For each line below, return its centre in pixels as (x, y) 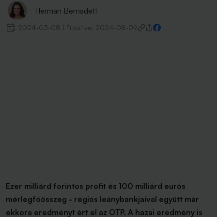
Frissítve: (81, 27)
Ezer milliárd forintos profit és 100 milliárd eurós (96, 186)
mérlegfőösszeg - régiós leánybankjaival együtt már (102, 199)
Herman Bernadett (66, 11)
